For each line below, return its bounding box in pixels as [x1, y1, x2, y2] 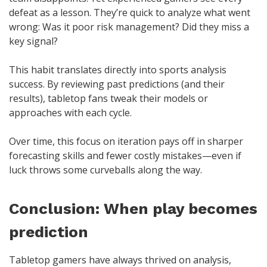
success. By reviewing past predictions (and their [9, 77, 225, 91]
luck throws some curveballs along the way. [9, 163, 202, 177]
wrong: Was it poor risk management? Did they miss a [9, 20, 249, 34]
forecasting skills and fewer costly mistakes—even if [9, 149, 241, 163]
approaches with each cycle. [9, 106, 132, 120]
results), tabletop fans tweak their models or [9, 92, 208, 105]
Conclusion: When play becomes [9, 199, 257, 218]
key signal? [9, 35, 58, 48]
